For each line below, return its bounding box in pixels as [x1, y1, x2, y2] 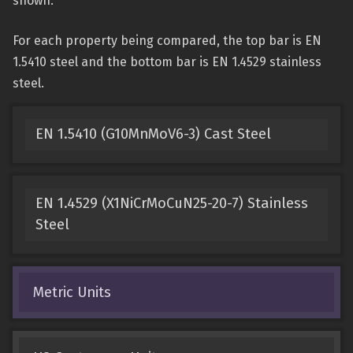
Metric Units [32, 283, 111, 301]
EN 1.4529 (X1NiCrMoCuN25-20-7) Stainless [35, 195, 308, 213]
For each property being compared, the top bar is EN [13, 33, 321, 48]
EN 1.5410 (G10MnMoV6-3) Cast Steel [35, 125, 271, 143]
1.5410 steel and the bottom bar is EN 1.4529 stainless [13, 54, 321, 69]
